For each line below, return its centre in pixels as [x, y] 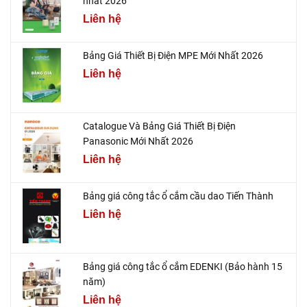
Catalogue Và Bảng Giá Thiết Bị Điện [159, 126]
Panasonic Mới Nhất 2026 [138, 141]
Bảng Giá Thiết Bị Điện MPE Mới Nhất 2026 [173, 56]
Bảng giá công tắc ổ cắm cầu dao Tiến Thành [178, 196]
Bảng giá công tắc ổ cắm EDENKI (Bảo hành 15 [183, 267]
